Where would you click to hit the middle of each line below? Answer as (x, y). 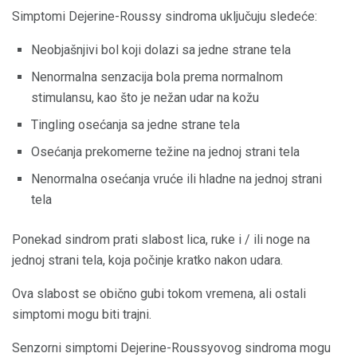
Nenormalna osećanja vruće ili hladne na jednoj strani (177, 178)
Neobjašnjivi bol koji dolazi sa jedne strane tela (161, 49)
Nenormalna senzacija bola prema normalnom (157, 76)
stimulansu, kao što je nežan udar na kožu (145, 97)
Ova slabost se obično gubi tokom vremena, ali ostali (159, 293)
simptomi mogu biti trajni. (82, 314)
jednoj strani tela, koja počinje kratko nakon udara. (147, 260)
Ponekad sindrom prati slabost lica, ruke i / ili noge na (161, 239)
